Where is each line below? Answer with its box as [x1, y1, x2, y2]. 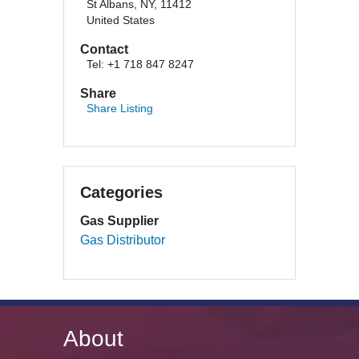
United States [87, 14, 155, 26]
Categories [80, 184, 163, 201]
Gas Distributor [80, 233, 165, 247]
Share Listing [87, 103, 153, 115]
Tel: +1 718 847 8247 [87, 58, 194, 71]
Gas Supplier [80, 214, 159, 228]
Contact [80, 42, 128, 56]
